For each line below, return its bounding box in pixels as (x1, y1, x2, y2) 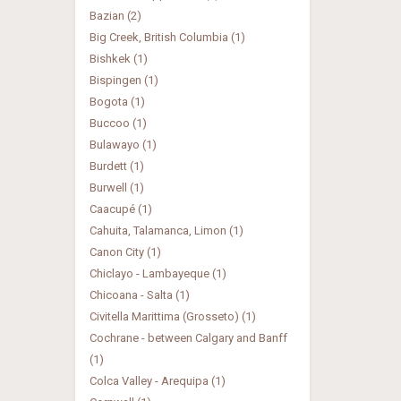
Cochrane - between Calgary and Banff (89, 331, 287, 345)
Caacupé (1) (89, 202, 152, 216)
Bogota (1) (89, 95, 145, 108)
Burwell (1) (89, 181, 144, 194)
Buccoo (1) (89, 116, 147, 130)
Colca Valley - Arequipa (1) (89, 374, 226, 388)
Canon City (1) (89, 245, 161, 259)
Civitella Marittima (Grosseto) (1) (89, 310, 256, 323)
